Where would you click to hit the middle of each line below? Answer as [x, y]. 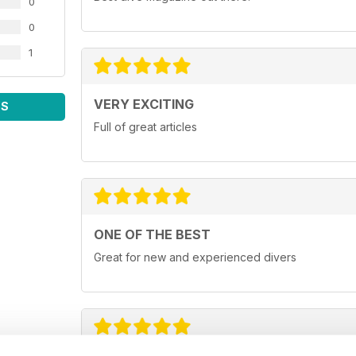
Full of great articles [145, 127]
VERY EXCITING [144, 104]
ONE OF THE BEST [152, 235]
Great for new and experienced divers [195, 257]
